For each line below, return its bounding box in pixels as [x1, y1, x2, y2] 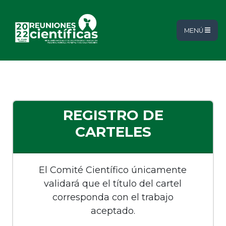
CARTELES [75, 123, 151, 140]
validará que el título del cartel [44, 178, 182, 189]
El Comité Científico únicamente [39, 164, 187, 176]
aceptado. [90, 205, 135, 216]
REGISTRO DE [63, 106, 163, 124]
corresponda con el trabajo [52, 192, 174, 203]
